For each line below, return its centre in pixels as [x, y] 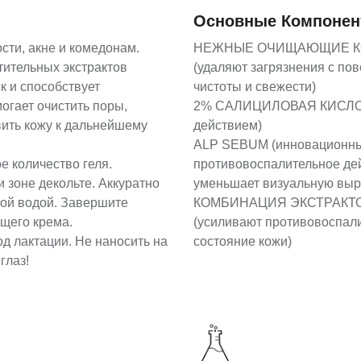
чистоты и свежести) [255, 87]
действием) [228, 126]
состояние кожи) [243, 242]
